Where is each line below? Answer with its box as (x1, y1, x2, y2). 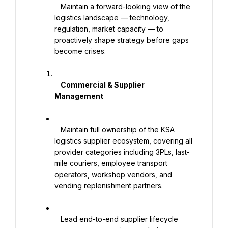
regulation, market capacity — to (54, 24, 163, 33)
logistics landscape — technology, (54, 13, 169, 22)
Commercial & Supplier (54, 80, 61, 89)
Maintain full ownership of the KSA (54, 125, 61, 134)
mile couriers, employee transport (54, 159, 167, 167)
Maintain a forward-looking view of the (54, 2, 61, 11)
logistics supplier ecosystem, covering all (54, 136, 192, 145)
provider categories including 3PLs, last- (54, 148, 190, 156)
